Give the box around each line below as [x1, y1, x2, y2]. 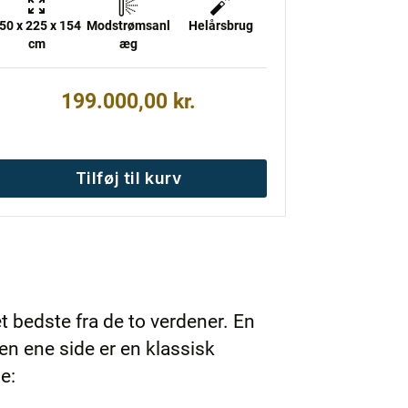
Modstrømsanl [87, 18, 171, 33]
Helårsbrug [188, 18, 253, 33]
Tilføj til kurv [75, 168, 182, 188]
